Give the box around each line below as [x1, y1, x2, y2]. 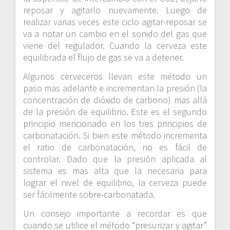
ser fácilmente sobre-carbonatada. [23, 188, 155, 201]
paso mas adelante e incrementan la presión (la [23, 82, 207, 94]
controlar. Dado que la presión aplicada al [23, 153, 207, 165]
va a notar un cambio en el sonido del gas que [23, 28, 207, 40]
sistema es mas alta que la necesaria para [23, 165, 207, 177]
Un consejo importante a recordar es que [23, 207, 207, 220]
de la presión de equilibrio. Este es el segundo [23, 106, 207, 118]
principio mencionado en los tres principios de [23, 118, 207, 130]
